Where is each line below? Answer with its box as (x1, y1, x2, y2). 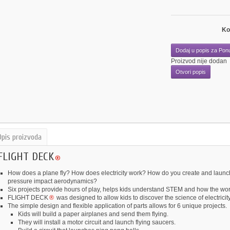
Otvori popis (175, 69, 206, 75)
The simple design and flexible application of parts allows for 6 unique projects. (7, 202, 227, 209)
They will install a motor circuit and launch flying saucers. (17, 218, 176, 226)
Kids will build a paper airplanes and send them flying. (17, 210, 168, 218)
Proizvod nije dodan (170, 57, 227, 65)
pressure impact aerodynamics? (7, 177, 97, 185)
